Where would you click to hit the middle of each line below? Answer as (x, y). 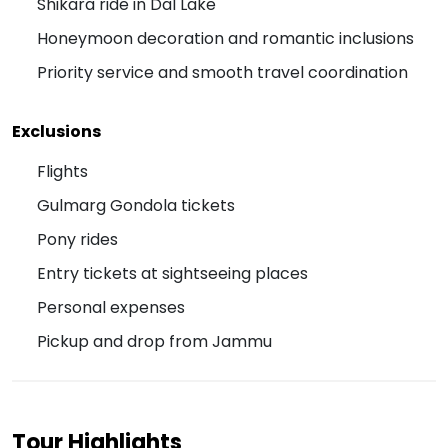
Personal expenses (111, 308)
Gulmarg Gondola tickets (136, 206)
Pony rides (77, 240)
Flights (62, 172)
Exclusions (56, 132)
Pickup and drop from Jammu (154, 342)
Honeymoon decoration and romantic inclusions (225, 39)
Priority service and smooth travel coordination (222, 73)
